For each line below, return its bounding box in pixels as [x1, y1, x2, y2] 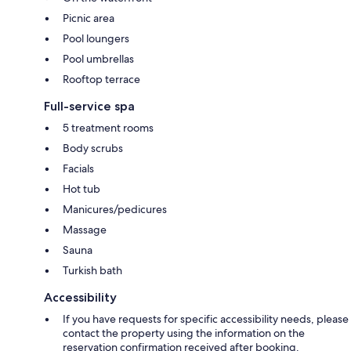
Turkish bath [63, 262, 122, 277]
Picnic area [63, 10, 114, 25]
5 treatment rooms [63, 120, 154, 135]
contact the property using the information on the [63, 325, 305, 340]
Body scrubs [63, 140, 123, 155]
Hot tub [63, 181, 100, 196]
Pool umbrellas [63, 51, 134, 66]
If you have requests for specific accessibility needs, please [63, 311, 349, 326]
